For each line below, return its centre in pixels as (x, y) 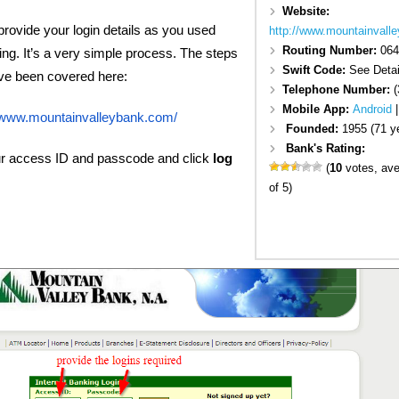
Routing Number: (331, 50)
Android (372, 109)
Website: (305, 11)
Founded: (313, 128)
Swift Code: (315, 69)
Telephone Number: (338, 89)
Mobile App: (317, 109)
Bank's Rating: (325, 148)
